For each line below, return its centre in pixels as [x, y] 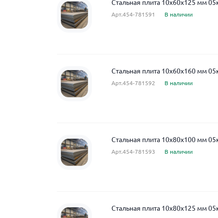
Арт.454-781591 [133, 14]
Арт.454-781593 [133, 152]
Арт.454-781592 [133, 83]
